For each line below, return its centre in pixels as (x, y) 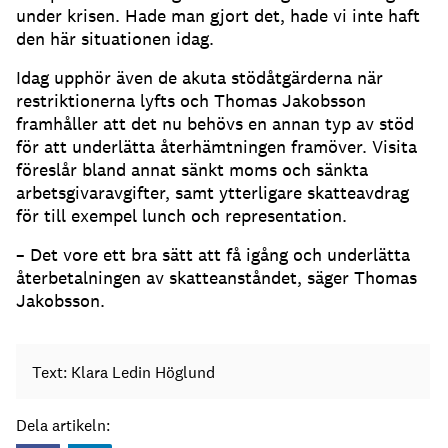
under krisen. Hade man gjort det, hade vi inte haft (218, 16)
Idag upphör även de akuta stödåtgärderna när (199, 78)
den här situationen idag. (115, 39)
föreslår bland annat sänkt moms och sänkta (192, 170)
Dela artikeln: (63, 425)
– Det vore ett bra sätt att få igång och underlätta (213, 255)
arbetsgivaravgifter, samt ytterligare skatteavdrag (212, 193)
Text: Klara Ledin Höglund (123, 372)
